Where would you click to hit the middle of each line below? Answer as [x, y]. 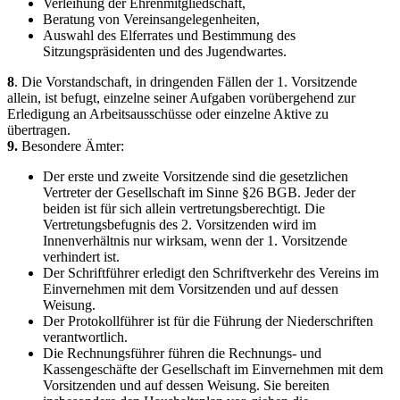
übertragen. [39, 130]
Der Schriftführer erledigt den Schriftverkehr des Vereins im [211, 273]
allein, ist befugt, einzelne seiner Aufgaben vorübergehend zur [181, 98]
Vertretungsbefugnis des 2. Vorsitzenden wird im [179, 225]
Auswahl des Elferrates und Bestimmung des [169, 35]
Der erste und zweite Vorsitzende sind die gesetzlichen [196, 176]
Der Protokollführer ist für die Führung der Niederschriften [208, 321]
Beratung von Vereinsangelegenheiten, [151, 19]
